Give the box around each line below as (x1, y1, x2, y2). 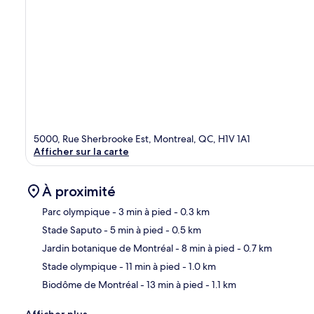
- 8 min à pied (173, 241, 235, 254)
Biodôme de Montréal (42, 278, 138, 291)
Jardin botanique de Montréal (42, 241, 173, 254)
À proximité (42, 182, 116, 200)
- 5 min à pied (102, 223, 163, 236)
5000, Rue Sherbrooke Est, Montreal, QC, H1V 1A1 (34, 132, 250, 145)
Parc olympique (42, 205, 110, 218)
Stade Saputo (42, 223, 102, 236)
